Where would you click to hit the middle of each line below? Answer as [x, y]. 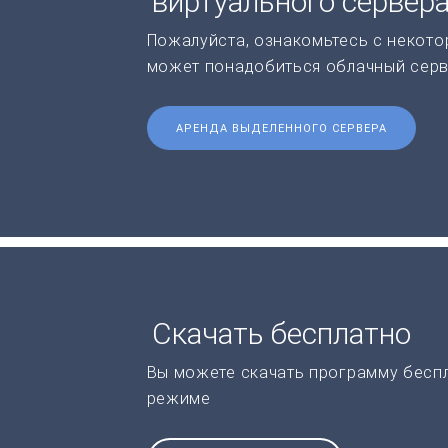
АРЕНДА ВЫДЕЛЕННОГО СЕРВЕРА [281, 128]
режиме [178, 398]
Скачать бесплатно [281, 333]
